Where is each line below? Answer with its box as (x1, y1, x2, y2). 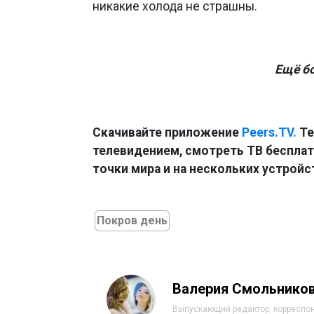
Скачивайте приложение (93, 125, 242, 140)
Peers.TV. (242, 125, 296, 140)
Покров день (97, 214, 168, 228)
